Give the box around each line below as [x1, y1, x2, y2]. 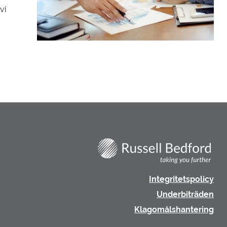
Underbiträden [157, 190, 214, 199]
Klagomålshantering [134, 205, 214, 214]
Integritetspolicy [149, 175, 214, 184]
